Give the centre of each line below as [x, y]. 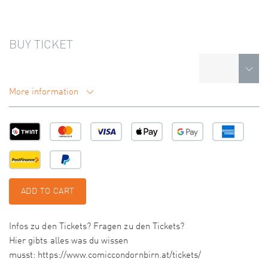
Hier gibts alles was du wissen [69, 242]
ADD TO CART [48, 192]
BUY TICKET [41, 46]
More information [45, 93]
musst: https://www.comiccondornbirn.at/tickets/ [106, 256]
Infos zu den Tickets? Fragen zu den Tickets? [97, 227]
